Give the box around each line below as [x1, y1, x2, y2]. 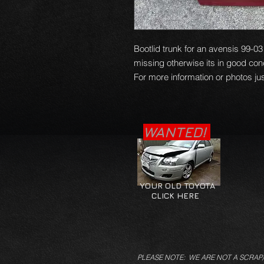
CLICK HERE [137, 190, 199, 200]
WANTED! [143, 124, 210, 140]
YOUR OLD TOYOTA [137, 180, 215, 190]
